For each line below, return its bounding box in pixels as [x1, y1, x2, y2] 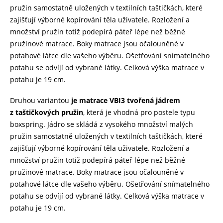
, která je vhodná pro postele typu [83, 107, 195, 117]
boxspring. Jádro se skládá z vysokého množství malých [10, 119, 193, 129]
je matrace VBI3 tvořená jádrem [71, 95, 180, 105]
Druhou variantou [10, 95, 71, 105]
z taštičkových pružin [10, 107, 83, 117]
